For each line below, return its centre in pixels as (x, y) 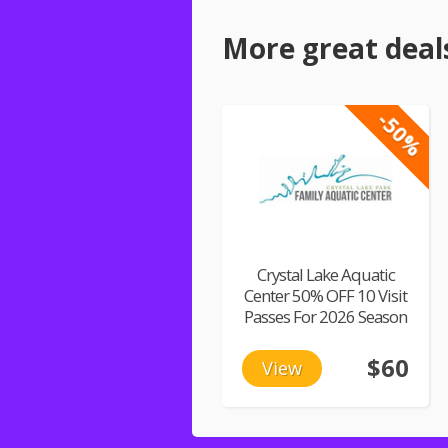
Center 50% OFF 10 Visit (325, 295)
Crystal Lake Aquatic (325, 274)
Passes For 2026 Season (325, 316)
